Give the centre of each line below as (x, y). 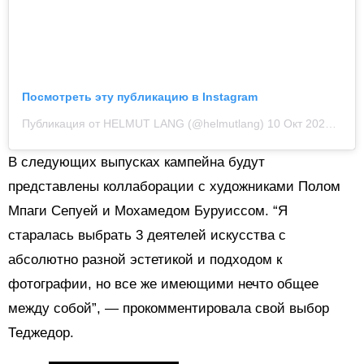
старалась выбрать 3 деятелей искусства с (147, 235)
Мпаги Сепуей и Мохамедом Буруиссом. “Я (148, 210)
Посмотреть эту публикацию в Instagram (140, 96)
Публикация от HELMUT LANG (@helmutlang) (145, 123)
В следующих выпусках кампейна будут (136, 162)
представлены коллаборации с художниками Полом (174, 186)
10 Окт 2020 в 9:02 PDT (296, 123)
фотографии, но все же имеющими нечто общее (163, 284)
